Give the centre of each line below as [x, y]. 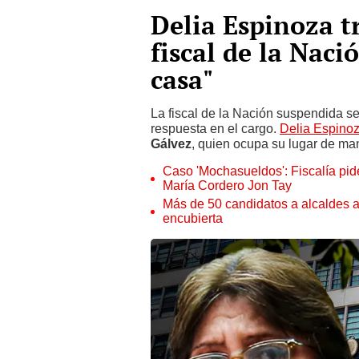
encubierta [193, 218]
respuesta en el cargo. [215, 129]
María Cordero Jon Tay [227, 186]
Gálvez [171, 144]
